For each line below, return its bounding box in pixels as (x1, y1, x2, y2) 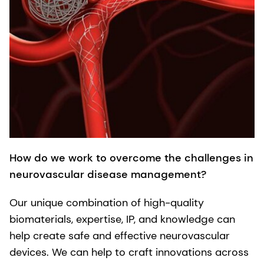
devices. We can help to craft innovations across (9, 245, 249, 259)
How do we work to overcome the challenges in (9, 150, 253, 165)
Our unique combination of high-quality (9, 195, 204, 210)
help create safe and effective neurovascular (9, 228, 230, 243)
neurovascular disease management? (9, 167, 212, 181)
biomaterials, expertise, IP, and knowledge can (9, 212, 235, 226)
